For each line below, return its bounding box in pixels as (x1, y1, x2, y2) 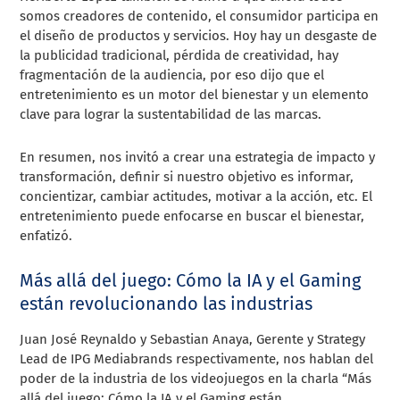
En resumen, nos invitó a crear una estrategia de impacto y (20, 148, 376, 165)
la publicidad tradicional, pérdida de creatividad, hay (20, 46, 339, 63)
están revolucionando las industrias (20, 292, 313, 314)
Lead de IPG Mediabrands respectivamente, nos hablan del (20, 350, 374, 367)
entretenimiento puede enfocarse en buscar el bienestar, (20, 207, 365, 224)
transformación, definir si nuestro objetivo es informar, (20, 168, 354, 185)
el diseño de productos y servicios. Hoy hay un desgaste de (20, 27, 378, 44)
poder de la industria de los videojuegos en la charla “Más (20, 370, 372, 387)
